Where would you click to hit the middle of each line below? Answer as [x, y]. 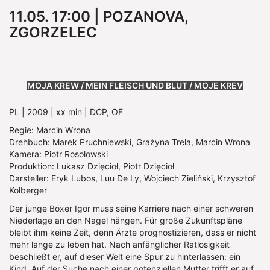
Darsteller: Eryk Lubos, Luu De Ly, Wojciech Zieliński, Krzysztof [132, 178]
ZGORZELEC [53, 32]
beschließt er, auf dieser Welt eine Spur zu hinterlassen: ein [125, 256]
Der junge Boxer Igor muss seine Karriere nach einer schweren [131, 208]
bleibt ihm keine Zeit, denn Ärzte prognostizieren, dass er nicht [133, 232]
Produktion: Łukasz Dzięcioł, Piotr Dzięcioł [92, 166]
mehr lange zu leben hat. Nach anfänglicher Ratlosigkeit [119, 244]
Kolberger [28, 190]
